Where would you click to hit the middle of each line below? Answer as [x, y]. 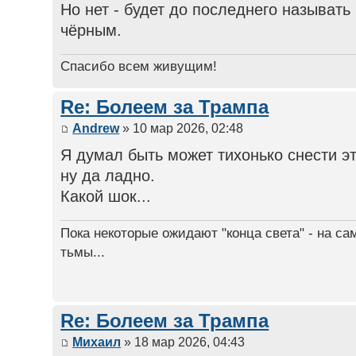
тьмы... [83, 252]
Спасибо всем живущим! [139, 66]
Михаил [97, 342]
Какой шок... [106, 196]
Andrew [96, 128]
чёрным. [91, 30]
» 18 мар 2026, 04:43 [183, 342]
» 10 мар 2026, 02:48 [182, 128]
